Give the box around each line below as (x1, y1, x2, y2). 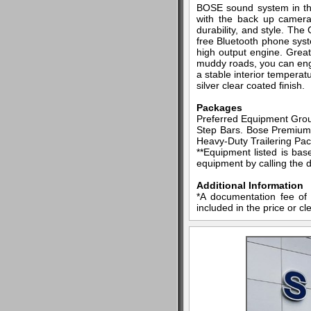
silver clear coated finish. (196, 80, 305, 91)
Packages (196, 102, 242, 113)
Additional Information (196, 180, 303, 191)
